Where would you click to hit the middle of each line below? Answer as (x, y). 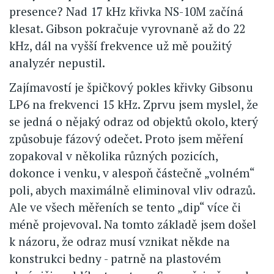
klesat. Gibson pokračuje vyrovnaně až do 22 (127, 28)
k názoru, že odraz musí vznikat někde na (120, 241)
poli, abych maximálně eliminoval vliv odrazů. (132, 190)
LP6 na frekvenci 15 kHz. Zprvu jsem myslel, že (134, 104)
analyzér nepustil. (57, 62)
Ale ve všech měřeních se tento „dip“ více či (125, 207)
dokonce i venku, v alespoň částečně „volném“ (132, 172)
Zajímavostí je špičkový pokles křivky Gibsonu (131, 87)
